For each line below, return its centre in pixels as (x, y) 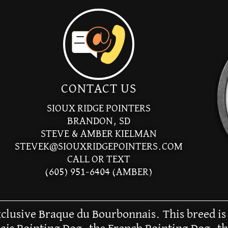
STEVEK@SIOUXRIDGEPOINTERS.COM (98, 147)
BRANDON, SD (98, 121)
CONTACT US (98, 89)
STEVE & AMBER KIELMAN (98, 134)
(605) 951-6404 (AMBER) (98, 172)
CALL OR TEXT (98, 159)
